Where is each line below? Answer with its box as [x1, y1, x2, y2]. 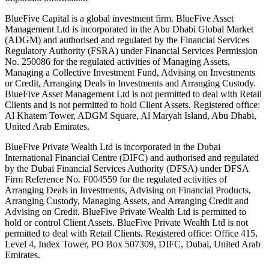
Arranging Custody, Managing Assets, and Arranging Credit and [5, 195, 249, 206]
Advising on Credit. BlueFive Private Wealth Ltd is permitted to [5, 206, 246, 217]
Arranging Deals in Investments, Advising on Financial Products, [5, 184, 251, 195]
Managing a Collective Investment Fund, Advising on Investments [5, 67, 255, 77]
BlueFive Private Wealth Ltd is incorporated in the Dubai [5, 141, 220, 152]
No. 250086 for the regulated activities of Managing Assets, [5, 56, 230, 67]
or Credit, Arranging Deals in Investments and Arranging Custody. [5, 77, 256, 88]
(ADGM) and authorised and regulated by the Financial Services [5, 34, 249, 45]
